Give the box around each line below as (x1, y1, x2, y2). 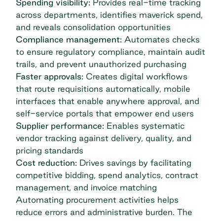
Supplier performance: (16, 121, 104, 131)
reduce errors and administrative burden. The (16, 207, 192, 217)
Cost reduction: (16, 158, 79, 168)
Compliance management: (16, 35, 122, 44)
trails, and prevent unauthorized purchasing (16, 59, 186, 69)
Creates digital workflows (83, 72, 187, 81)
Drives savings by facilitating (79, 158, 191, 168)
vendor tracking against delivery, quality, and (16, 133, 191, 143)
